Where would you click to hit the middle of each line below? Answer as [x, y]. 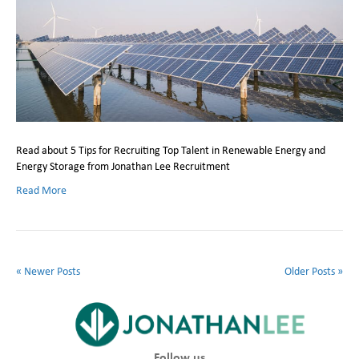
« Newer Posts [48, 270]
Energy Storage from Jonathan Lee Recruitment [123, 165]
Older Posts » [314, 270]
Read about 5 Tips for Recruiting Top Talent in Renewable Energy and [171, 149]
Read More [41, 190]
